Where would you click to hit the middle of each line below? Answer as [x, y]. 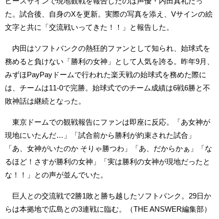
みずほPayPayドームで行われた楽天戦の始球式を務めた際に [106, 74]
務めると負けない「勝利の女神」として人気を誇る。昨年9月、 [109, 61]
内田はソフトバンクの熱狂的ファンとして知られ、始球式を [108, 48]
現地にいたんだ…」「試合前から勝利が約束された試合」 [100, 135]
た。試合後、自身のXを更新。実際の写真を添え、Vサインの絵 [109, 14]
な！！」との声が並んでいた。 [56, 175]
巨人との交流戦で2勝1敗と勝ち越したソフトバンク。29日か [108, 196]
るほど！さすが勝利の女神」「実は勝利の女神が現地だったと [108, 161]
